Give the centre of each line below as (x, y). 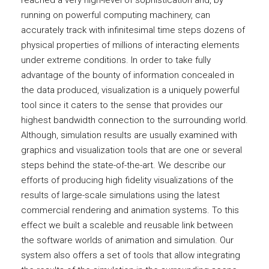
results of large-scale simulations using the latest (120, 195)
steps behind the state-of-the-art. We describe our (123, 165)
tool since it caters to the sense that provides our (122, 105)
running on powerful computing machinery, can (116, 15)
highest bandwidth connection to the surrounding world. (134, 120)
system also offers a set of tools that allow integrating (131, 255)
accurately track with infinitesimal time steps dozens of (133, 30)
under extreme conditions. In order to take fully (116, 60)
